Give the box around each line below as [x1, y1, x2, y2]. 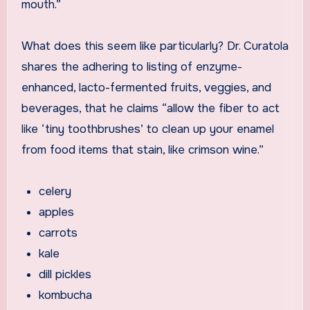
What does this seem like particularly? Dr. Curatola [21, 38, 289, 53]
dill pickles [39, 266, 92, 282]
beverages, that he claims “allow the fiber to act [21, 100, 280, 116]
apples [39, 204, 75, 219]
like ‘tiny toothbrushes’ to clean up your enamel [21, 121, 274, 136]
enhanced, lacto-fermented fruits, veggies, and [21, 80, 271, 95]
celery [39, 183, 72, 199]
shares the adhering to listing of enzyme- [21, 59, 242, 74]
